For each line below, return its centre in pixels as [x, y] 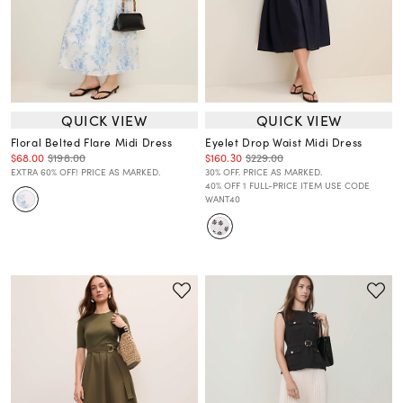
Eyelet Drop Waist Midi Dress [284, 143]
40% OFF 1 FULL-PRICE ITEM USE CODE [287, 186]
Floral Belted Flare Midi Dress [91, 143]
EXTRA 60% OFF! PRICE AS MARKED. [85, 172]
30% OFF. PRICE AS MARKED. [264, 172]
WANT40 [223, 199]
